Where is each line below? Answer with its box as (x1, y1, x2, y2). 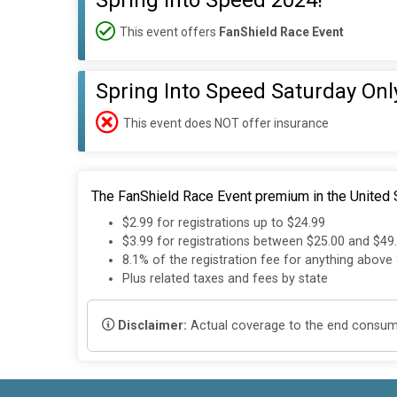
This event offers (120, 24, 219, 39)
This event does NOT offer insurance (123, 115, 329, 130)
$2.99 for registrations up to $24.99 (122, 215, 325, 231)
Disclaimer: (118, 317, 187, 333)
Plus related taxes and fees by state (122, 271, 328, 287)
